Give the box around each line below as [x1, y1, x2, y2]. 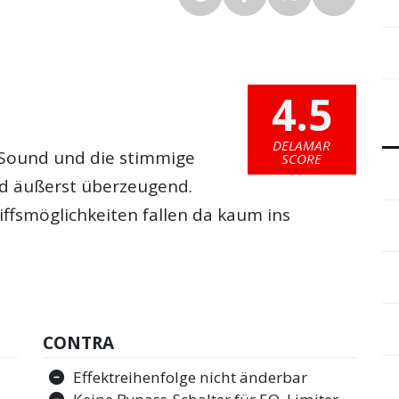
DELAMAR [273, 136, 331, 155]
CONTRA [43, 330, 115, 354]
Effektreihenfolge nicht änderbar [73, 367, 308, 388]
